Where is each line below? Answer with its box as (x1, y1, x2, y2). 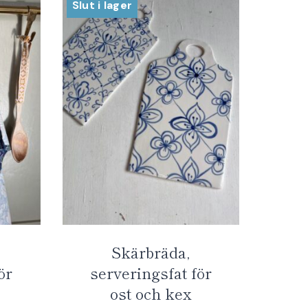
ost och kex (109, 282, 192, 305)
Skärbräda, (111, 241, 190, 263)
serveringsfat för (89, 261, 212, 284)
